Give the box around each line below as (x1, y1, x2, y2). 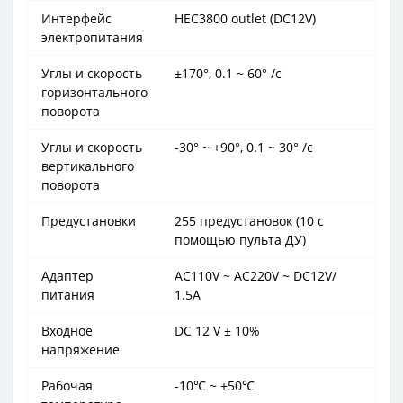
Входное (41, 321, 93, 339)
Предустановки (41, 211, 136, 229)
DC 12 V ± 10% (175, 321, 260, 339)
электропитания (41, 28, 143, 46)
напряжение (41, 340, 120, 358)
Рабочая (41, 376, 93, 394)
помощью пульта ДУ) (175, 230, 306, 248)
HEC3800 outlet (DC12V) (175, 9, 316, 27)
